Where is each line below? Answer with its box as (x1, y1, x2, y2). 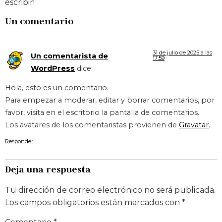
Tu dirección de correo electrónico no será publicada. (5, 185, 216, 195)
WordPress (31, 63, 75, 73)
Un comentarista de (31, 51, 108, 60)
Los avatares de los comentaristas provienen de (5, 120, 179, 130)
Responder (5, 137, 33, 145)
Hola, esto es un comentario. (5, 83, 109, 93)
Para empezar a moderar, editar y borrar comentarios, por (5, 96, 215, 105)
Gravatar (179, 120, 209, 130)
